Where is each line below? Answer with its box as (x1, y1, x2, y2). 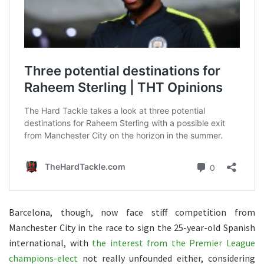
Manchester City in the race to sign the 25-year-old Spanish (9, 221, 255, 233)
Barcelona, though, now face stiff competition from (9, 206, 255, 218)
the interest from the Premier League (92, 236, 256, 249)
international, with (9, 236, 93, 249)
